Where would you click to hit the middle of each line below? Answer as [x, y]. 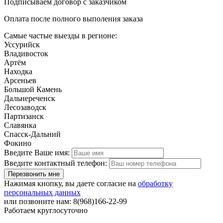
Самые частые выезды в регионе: [60, 36]
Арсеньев [20, 81]
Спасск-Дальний [32, 134]
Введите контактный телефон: [56, 163]
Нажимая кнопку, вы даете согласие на [71, 184]
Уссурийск [22, 45]
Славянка [20, 125]
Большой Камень [33, 90]
